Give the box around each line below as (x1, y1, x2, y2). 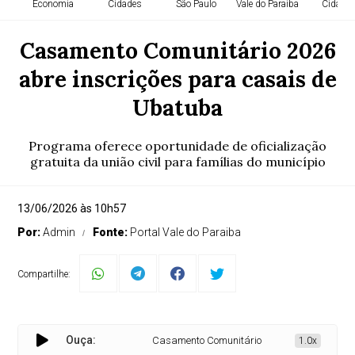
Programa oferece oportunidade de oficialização (29, 138, 326, 154)
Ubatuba (132, 94, 223, 122)
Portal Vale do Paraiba (130, 226, 242, 239)
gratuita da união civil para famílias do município (29, 154, 326, 170)
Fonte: (93, 226, 131, 239)
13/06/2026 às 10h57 (17, 202, 127, 215)
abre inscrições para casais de (18, 65, 337, 94)
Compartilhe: (17, 269, 71, 280)
